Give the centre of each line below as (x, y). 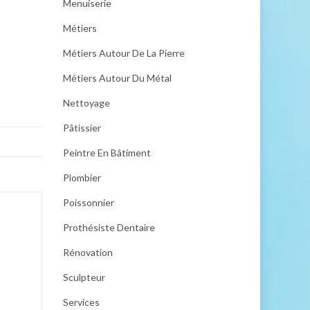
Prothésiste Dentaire (109, 227)
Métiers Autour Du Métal (117, 78)
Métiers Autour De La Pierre (124, 53)
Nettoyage (86, 103)
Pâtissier (82, 128)
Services (81, 302)
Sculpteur (84, 277)
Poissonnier (89, 202)
